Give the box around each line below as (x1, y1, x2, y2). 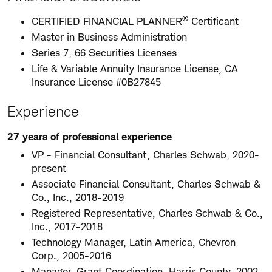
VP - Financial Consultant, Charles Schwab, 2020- (32, 149, 259, 161)
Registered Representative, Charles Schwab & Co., (32, 207, 263, 219)
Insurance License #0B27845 (32, 76, 161, 88)
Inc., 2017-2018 (32, 220, 103, 233)
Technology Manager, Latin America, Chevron (32, 236, 236, 248)
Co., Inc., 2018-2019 (32, 191, 124, 203)
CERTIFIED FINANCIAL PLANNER (32, 15, 182, 27)
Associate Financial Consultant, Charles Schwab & (32, 178, 260, 190)
